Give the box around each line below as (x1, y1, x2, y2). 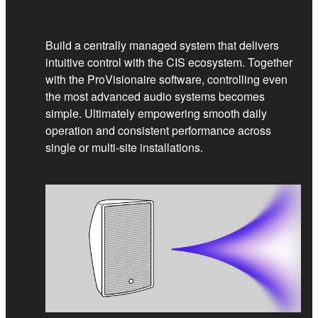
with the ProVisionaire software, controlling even (45, 71, 287, 87)
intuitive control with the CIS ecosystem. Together (45, 54, 292, 70)
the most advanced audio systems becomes (45, 88, 265, 104)
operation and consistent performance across (45, 122, 271, 138)
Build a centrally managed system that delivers (45, 37, 279, 53)
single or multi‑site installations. (45, 139, 203, 155)
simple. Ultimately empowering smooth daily (45, 105, 267, 121)
